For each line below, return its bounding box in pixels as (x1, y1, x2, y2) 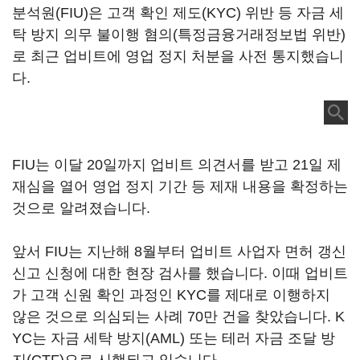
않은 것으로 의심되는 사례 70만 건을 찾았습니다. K (12, 309, 345, 325)
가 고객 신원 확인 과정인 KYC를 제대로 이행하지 (12, 287, 330, 303)
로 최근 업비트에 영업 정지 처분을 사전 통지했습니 (12, 48, 344, 64)
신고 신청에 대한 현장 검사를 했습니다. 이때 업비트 (12, 265, 348, 281)
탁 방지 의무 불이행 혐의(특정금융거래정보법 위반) (12, 27, 346, 43)
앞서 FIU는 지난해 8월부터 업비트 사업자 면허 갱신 (12, 243, 346, 260)
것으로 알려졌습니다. (12, 200, 150, 216)
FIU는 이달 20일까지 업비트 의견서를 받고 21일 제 (12, 157, 342, 173)
